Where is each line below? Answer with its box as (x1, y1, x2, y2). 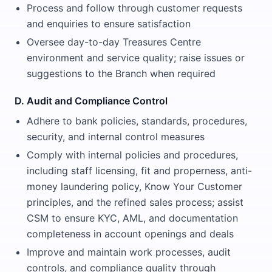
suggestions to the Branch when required (27, 67, 216, 80)
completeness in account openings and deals (27, 228, 234, 240)
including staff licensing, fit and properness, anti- (27, 165, 252, 177)
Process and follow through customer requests (27, 2, 242, 14)
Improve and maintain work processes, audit (27, 246, 231, 258)
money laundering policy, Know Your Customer (27, 180, 242, 192)
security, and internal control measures (27, 131, 205, 143)
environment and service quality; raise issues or (27, 52, 245, 64)
